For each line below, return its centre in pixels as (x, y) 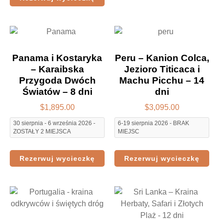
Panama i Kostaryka (57, 58)
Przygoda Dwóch (57, 80)
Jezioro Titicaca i (162, 69)
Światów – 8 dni (57, 91)
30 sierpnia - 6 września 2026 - (54, 123)
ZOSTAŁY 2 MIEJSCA (42, 132)
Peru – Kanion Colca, (162, 58)
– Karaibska (57, 69)
